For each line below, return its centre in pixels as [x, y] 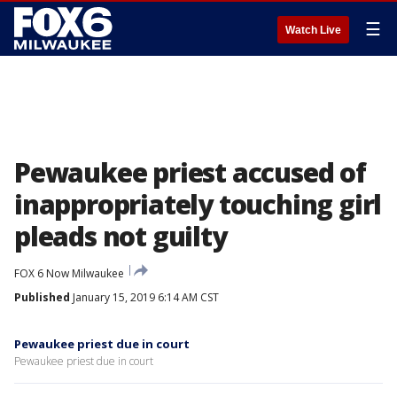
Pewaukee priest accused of [190, 172]
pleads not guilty [121, 236]
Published [42, 297]
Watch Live [313, 30]
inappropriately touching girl [198, 204]
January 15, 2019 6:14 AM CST [144, 297]
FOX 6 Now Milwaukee [69, 273]
